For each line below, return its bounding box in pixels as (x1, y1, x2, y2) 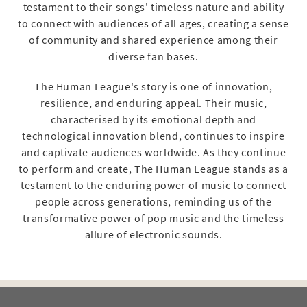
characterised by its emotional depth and (51, 112, 256, 126)
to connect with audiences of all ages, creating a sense (18, 16, 289, 30)
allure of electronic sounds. (84, 228, 223, 241)
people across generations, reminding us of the (35, 195, 272, 208)
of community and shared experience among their (29, 33, 278, 47)
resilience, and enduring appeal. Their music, (40, 96, 267, 110)
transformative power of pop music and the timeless (23, 211, 284, 225)
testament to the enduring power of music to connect (21, 178, 286, 192)
